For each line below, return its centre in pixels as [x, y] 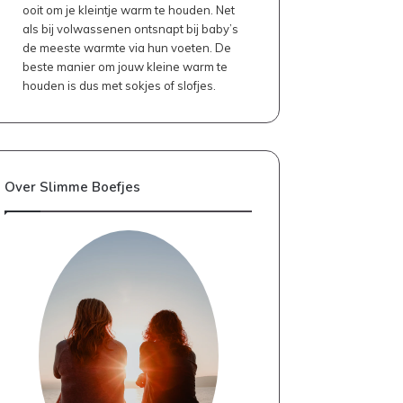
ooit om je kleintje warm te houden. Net [129, 9]
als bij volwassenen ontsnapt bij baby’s [131, 28]
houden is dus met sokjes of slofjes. [120, 85]
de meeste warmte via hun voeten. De [127, 47]
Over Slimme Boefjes [73, 187]
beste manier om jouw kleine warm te [125, 66]
